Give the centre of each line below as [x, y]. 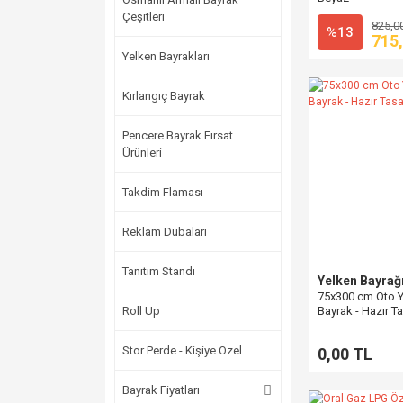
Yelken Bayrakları [166, 56]
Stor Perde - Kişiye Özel [182, 350]
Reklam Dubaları [165, 232]
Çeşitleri [143, 17]
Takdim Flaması [163, 192]
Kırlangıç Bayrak [164, 96]
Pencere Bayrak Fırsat [178, 135]
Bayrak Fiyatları [161, 390]
